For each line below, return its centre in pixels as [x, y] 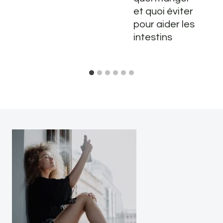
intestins [153, 38]
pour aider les [164, 25]
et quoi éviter [163, 12]
